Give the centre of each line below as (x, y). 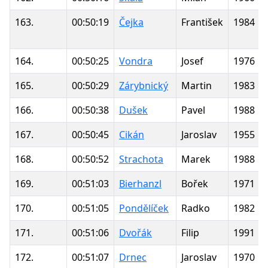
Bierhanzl (140, 183)
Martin (197, 85)
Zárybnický (144, 85)
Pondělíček (144, 208)
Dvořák (135, 232)
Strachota (141, 159)
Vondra (136, 61)
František (202, 22)
